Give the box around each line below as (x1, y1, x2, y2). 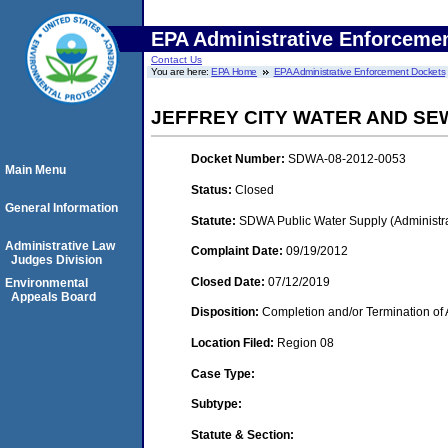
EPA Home (211, 66, 258, 77)
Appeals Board (11, 290, 96, 304)
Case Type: (191, 366, 255, 381)
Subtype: (191, 397, 242, 412)
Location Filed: (191, 335, 277, 350)
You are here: (151, 66, 212, 77)
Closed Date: (191, 274, 268, 289)
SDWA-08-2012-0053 (288, 152, 406, 167)
